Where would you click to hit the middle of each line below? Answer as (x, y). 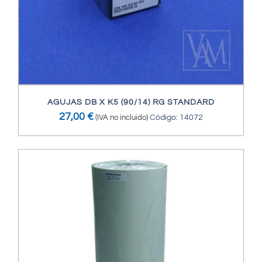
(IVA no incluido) (122, 118)
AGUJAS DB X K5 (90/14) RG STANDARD (131, 103)
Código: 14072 (176, 118)
